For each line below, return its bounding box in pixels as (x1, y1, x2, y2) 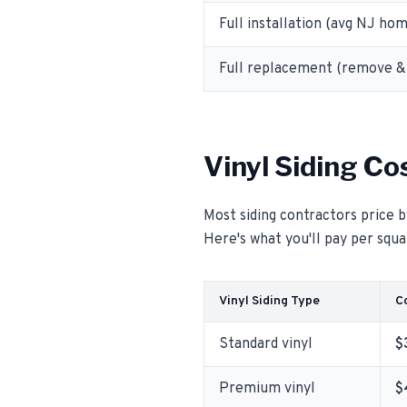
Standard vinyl (219, 335, 313, 353)
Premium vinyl (219, 380, 315, 398)
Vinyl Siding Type (219, 293, 320, 309)
